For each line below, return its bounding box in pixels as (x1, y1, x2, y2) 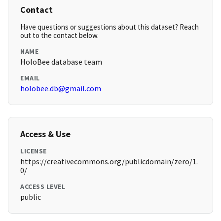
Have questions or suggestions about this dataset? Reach (20, 22, 199, 32)
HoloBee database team (20, 57, 102, 67)
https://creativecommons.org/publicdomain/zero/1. (20, 156, 198, 167)
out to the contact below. (20, 31, 99, 40)
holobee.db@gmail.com (20, 83, 101, 94)
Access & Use (20, 128, 71, 140)
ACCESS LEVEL (20, 182, 65, 191)
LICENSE (20, 147, 47, 156)
